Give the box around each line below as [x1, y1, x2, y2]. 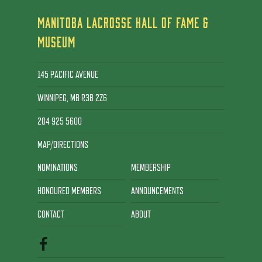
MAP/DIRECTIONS [37, 139, 88, 150]
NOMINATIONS [37, 162, 78, 174]
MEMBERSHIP [131, 162, 171, 174]
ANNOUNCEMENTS [131, 185, 184, 197]
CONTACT [37, 209, 64, 220]
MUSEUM [37, 33, 75, 50]
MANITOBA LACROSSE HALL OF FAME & [37, 14, 209, 30]
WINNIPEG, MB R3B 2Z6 [37, 92, 107, 104]
